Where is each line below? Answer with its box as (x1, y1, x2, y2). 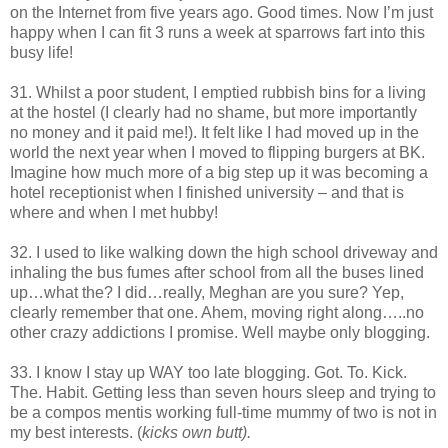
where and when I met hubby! (10, 203, 218, 221)
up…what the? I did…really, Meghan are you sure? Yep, (10, 283, 404, 301)
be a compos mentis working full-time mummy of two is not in (10, 403, 437, 421)
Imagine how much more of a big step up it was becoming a (10, 163, 428, 181)
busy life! (10, 43, 73, 61)
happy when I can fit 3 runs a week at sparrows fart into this (10, 23, 425, 41)
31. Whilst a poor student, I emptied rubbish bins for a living (10, 83, 426, 101)
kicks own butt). (142, 423, 251, 441)
